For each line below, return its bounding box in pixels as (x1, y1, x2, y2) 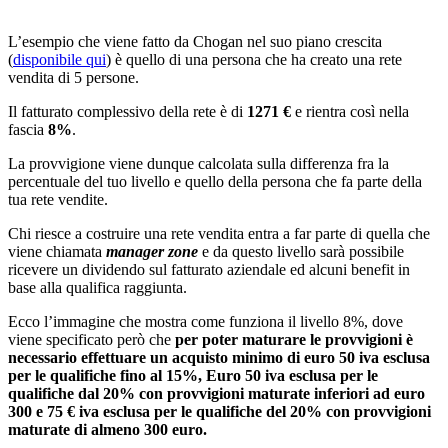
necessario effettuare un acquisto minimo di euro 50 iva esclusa (8, 348, 430, 366)
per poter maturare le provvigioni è (175, 330, 413, 348)
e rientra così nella (291, 102, 409, 120)
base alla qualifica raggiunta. (8, 278, 187, 296)
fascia (8, 120, 48, 138)
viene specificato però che (8, 330, 175, 348)
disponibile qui (13, 50, 106, 68)
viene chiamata (8, 242, 106, 260)
